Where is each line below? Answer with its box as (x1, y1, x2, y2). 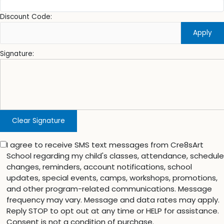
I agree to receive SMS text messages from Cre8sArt (6, 139, 203, 150)
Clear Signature (12, 115, 65, 125)
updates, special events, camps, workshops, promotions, (6, 172, 217, 183)
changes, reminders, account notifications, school (6, 161, 192, 172)
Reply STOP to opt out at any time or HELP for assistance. (6, 205, 219, 216)
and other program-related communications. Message (6, 183, 212, 194)
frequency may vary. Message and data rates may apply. (6, 194, 219, 205)
